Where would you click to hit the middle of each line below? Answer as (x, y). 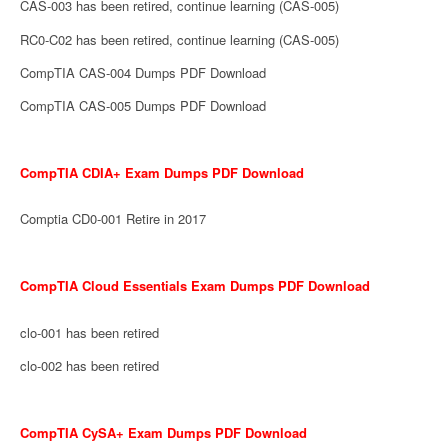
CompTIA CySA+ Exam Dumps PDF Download (163, 432)
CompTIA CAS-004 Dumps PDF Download (143, 72)
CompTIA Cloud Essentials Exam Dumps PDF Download (195, 286)
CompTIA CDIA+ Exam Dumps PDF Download (162, 172)
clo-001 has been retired (89, 332)
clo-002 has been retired (89, 366)
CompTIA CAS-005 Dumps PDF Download (143, 106)
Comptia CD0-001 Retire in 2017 (113, 219)
